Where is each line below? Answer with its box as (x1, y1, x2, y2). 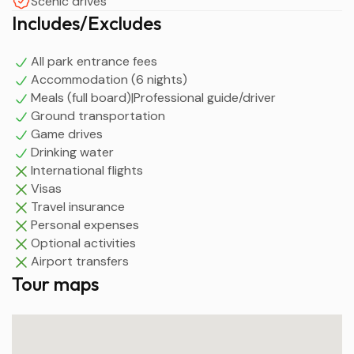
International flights (31, 162, 143, 179)
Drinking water (31, 144, 114, 160)
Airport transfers (31, 253, 129, 269)
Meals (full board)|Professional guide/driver (31, 89, 276, 106)
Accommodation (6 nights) (31, 71, 187, 88)
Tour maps (12, 272, 99, 296)
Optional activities (31, 235, 136, 251)
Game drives (31, 126, 103, 142)
